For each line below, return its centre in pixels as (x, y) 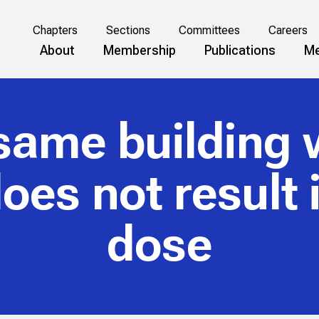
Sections (128, 31)
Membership (140, 50)
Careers (288, 31)
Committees (209, 31)
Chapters (55, 31)
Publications (240, 50)
